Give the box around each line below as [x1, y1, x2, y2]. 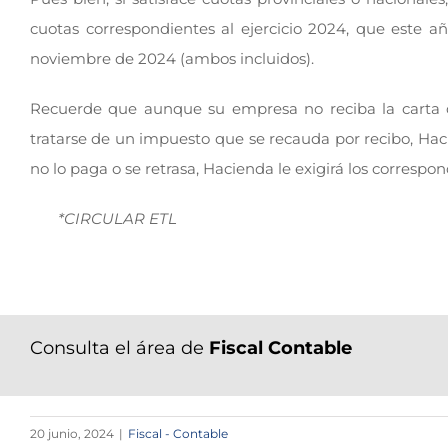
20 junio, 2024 [30, 425, 114, 441]
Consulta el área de [29, 337, 209, 360]
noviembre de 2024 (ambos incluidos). [29, 49, 314, 69]
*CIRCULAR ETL [58, 209, 178, 229]
